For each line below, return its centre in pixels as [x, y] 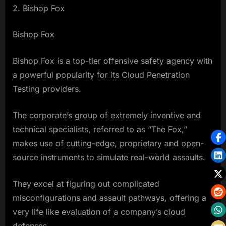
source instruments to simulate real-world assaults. [109, 158]
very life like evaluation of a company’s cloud [99, 212]
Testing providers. [47, 89]
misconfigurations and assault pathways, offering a [109, 198]
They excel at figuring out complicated [86, 184]
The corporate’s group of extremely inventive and [107, 115]
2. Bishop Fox [39, 8]
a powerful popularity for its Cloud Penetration [101, 75]
